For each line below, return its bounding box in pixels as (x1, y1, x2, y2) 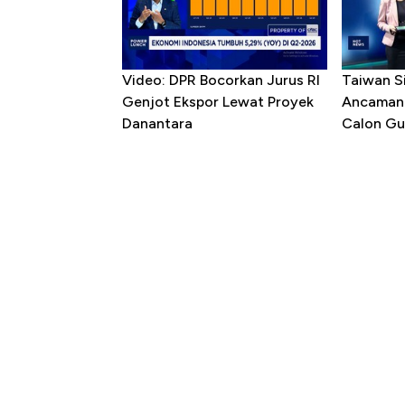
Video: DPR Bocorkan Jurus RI (122, 71, 320, 89)
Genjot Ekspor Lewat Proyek (122, 93, 314, 111)
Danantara (122, 115, 193, 133)
